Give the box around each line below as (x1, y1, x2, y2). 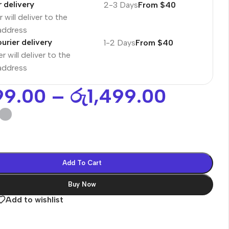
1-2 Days (103, 37, 135, 48)
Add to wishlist (6, 194, 64, 204)
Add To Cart (62, 158, 102, 167)
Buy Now (68, 180, 97, 188)
